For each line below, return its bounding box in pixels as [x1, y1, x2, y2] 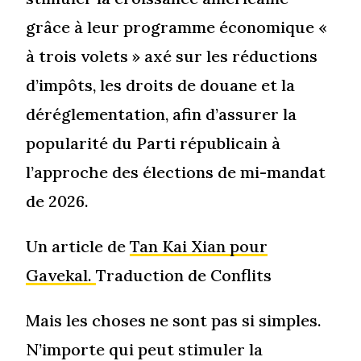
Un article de [26, 235, 131, 256]
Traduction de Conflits [96, 264, 272, 285]
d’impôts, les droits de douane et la [26, 74, 296, 95]
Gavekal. [26, 264, 97, 285]
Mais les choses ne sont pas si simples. [26, 309, 322, 330]
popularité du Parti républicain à [26, 132, 281, 153]
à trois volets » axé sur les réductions [26, 45, 318, 66]
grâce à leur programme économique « [26, 16, 328, 37]
